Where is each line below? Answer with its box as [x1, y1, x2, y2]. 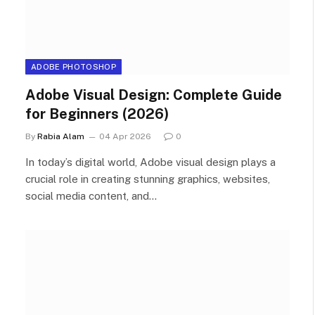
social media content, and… [25, 190, 157, 202]
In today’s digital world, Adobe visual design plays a [25, 156, 276, 168]
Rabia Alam [37, 131, 84, 141]
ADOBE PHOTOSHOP [31, 63, 116, 71]
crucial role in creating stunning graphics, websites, [25, 173, 270, 185]
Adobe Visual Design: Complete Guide [25, 86, 282, 103]
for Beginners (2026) [25, 105, 169, 122]
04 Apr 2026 [99, 131, 151, 141]
